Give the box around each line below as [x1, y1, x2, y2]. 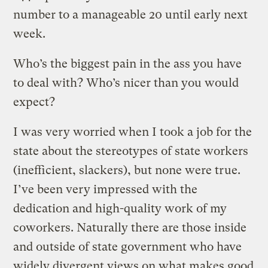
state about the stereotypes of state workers [13, 144, 249, 158]
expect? [13, 95, 56, 109]
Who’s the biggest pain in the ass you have [13, 56, 242, 71]
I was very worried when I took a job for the [13, 124, 252, 139]
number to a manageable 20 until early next [13, 7, 248, 22]
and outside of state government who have [13, 239, 242, 254]
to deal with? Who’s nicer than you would [13, 75, 239, 90]
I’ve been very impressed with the [13, 182, 198, 196]
